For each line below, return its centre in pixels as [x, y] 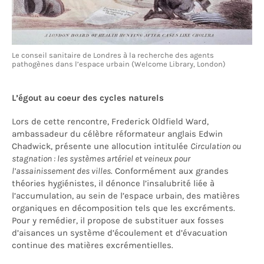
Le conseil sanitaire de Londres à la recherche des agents [113, 55]
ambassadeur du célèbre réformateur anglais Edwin [117, 133]
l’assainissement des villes [61, 171]
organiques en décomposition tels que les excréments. [123, 208]
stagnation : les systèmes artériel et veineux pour [101, 158]
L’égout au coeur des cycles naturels [88, 98]
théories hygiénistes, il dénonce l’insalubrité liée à [113, 183]
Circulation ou [216, 146]
